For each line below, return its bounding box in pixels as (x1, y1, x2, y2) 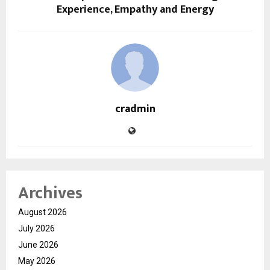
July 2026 (18, 224, 55, 234)
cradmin (115, 100, 155, 119)
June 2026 (18, 240, 58, 250)
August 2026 (18, 207, 67, 218)
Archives (18, 179, 83, 208)
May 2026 (18, 256, 55, 266)
